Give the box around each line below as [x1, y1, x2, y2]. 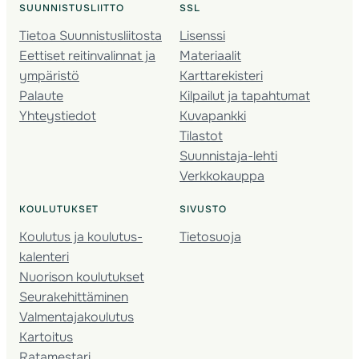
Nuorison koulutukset [19, 268, 144, 285]
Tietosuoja [179, 228, 241, 245]
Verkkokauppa [179, 167, 264, 184]
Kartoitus [19, 328, 73, 345]
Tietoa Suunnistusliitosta [19, 26, 162, 44]
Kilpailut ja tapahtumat [179, 87, 310, 104]
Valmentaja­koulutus [19, 308, 134, 325]
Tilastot [179, 127, 223, 144]
